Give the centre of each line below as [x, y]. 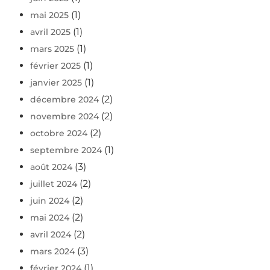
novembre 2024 [64, 117]
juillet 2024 [54, 184]
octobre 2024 [59, 133]
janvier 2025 [56, 83]
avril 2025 [50, 32]
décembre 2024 [64, 100]
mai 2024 [50, 218]
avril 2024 [51, 235]
